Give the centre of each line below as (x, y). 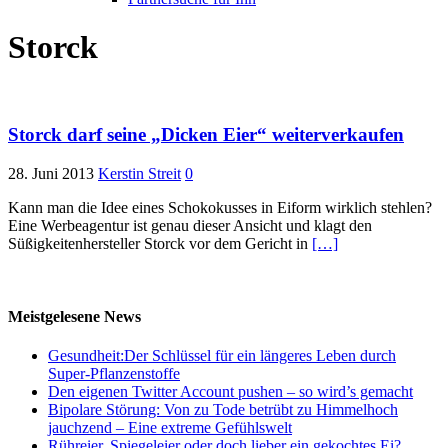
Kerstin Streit (139, 173)
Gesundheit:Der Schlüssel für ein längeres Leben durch (222, 356)
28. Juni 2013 (51, 173)
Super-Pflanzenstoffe (114, 374)
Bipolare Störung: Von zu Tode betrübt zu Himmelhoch (223, 410)
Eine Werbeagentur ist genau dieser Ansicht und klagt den (190, 225)
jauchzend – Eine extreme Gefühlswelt (170, 428)
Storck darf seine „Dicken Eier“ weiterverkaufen (206, 135)
